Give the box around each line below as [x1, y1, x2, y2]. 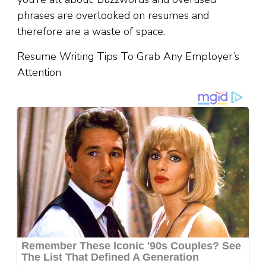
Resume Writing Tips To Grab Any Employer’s [17, 49, 239, 64]
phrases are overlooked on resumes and [17, 8, 209, 23]
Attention [17, 65, 61, 80]
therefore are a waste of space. [17, 24, 165, 39]
